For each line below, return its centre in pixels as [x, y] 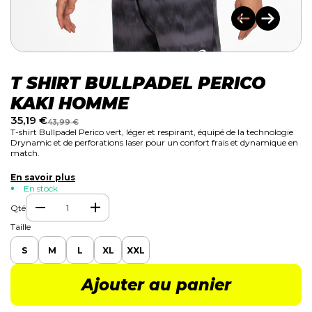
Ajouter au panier [156, 285]
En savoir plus [43, 177]
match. [25, 153]
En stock [40, 188]
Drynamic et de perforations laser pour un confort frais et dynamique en [154, 142]
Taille [21, 227]
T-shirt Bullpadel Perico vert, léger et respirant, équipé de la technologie [152, 132]
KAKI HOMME [70, 103]
